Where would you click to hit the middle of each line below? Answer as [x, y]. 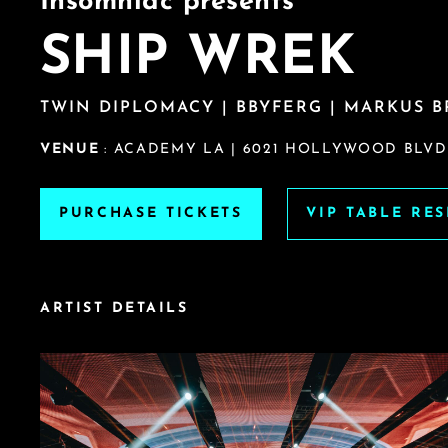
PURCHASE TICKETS [151, 214]
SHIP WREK [198, 60]
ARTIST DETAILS [114, 309]
